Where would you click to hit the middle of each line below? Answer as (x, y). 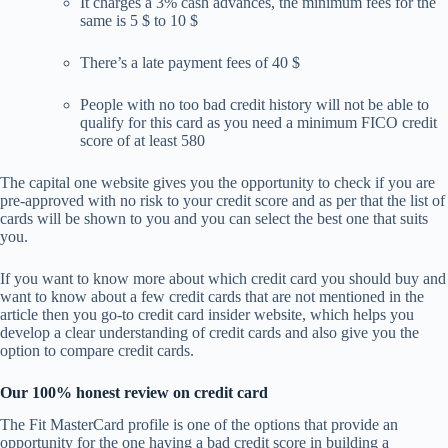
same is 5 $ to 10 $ (139, 20)
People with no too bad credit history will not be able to (254, 104)
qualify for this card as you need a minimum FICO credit (258, 122)
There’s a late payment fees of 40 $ (190, 62)
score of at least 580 (142, 140)
